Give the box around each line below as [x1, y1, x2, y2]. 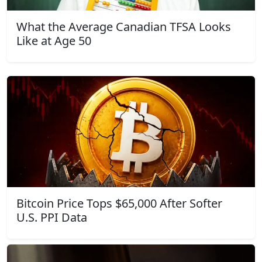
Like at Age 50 [16, 32, 91, 49]
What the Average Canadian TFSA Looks [16, 18, 231, 35]
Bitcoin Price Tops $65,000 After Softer [16, 195, 222, 211]
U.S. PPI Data [16, 209, 87, 225]
